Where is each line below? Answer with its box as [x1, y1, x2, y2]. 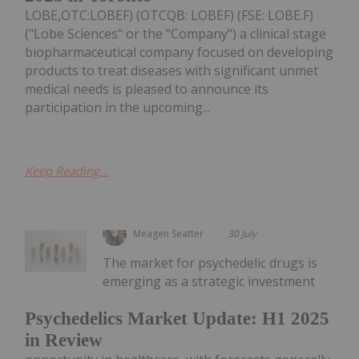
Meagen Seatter [133, 227, 204, 241]
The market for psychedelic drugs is [103, 254, 318, 272]
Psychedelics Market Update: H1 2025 [25, 308, 329, 329]
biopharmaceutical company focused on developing [25, 43, 333, 62]
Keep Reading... [25, 163, 109, 179]
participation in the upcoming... [25, 99, 210, 117]
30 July [228, 227, 257, 241]
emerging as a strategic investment [103, 272, 316, 291]
